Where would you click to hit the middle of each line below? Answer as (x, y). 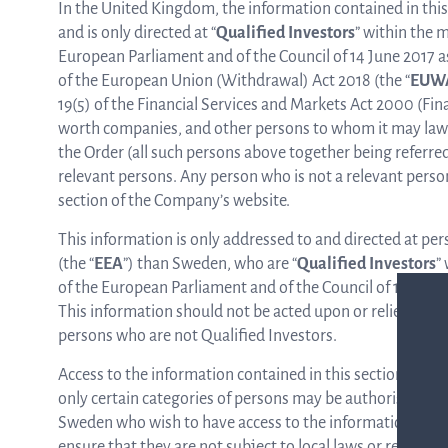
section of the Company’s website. (174, 201)
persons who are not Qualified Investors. (197, 336)
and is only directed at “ (137, 33)
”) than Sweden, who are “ (210, 264)
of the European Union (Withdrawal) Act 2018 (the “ (234, 81)
